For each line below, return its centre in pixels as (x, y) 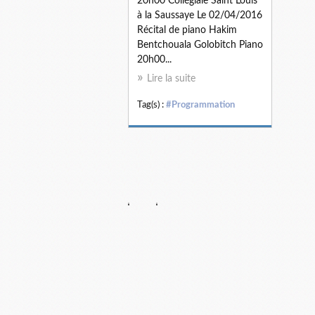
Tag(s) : (152, 105)
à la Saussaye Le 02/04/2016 (200, 15)
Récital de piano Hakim (187, 30)
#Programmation (200, 105)
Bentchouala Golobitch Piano (200, 45)
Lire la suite (171, 79)
